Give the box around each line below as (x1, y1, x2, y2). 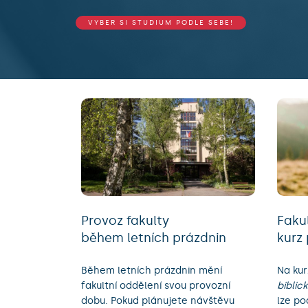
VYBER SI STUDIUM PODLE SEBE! (88, 18, 234, 27)
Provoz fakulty (81, 212, 169, 228)
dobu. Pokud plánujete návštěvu (81, 294, 234, 307)
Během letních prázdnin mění (81, 264, 222, 276)
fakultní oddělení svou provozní (81, 279, 230, 291)
